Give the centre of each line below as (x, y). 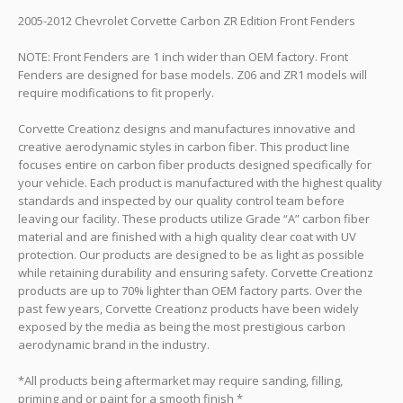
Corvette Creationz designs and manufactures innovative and (187, 129)
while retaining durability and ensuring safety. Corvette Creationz (196, 273)
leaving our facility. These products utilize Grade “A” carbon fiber (194, 219)
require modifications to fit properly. (116, 93)
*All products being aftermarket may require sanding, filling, (180, 381)
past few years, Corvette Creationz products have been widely (188, 309)
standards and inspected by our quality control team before (181, 201)
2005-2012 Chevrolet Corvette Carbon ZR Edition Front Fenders (187, 21)
